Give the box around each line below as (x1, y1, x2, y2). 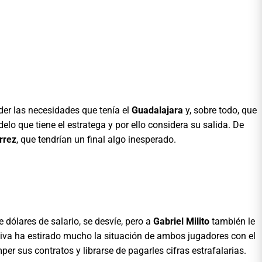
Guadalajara (132, 104, 183, 116)
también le (209, 215, 255, 227)
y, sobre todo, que (183, 104, 257, 116)
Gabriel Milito (153, 215, 209, 227)
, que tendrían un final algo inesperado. (16, 133, 176, 145)
